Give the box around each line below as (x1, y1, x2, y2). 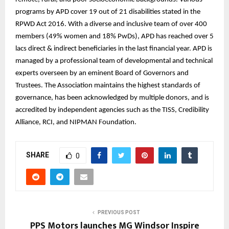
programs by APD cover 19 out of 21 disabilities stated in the (15, 8, 200, 16)
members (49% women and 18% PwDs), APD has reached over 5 (15, 33, 214, 41)
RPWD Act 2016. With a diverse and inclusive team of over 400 (15, 20, 207, 29)
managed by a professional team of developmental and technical (15, 57, 213, 65)
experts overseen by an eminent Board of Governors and (15, 70, 189, 78)
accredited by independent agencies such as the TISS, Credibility (15, 106, 209, 114)
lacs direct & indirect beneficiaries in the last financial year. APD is (15, 45, 212, 53)
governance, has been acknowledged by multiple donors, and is (15, 94, 209, 102)
